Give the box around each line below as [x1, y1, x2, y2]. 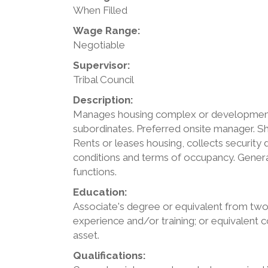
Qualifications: [73, 249, 146, 262]
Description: [73, 94, 133, 106]
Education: [73, 186, 127, 199]
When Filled [73, 4, 127, 17]
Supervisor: [73, 59, 130, 72]
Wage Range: [73, 25, 141, 37]
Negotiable [73, 39, 125, 51]
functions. [73, 166, 117, 178]
